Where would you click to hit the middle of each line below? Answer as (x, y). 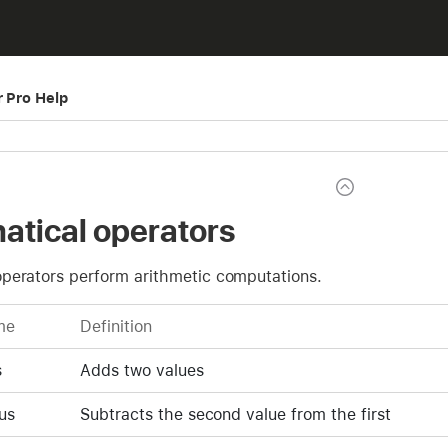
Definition (116, 326)
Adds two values (142, 370)
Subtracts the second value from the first (235, 414)
